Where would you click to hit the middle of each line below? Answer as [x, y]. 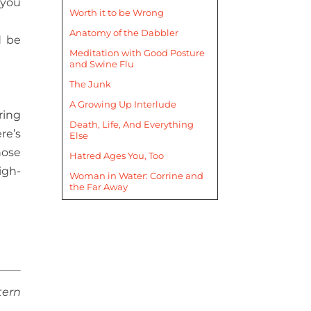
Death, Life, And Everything [132, 125]
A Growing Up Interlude [123, 104]
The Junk [91, 84]
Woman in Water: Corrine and [137, 176]
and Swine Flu [102, 64]
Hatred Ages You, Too [117, 156]
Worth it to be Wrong [117, 13]
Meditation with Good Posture [137, 53]
